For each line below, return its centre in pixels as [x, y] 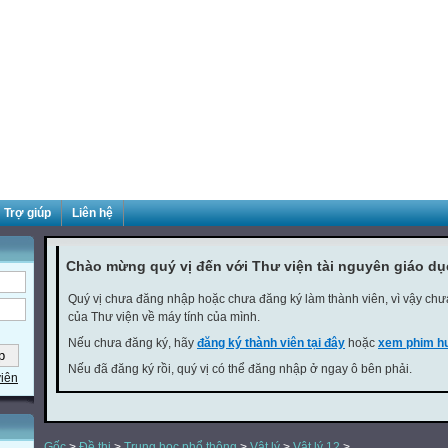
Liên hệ [92, 213]
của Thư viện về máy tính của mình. [164, 317]
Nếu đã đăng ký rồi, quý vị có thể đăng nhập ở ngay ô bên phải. [240, 369]
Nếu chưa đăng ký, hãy [132, 343]
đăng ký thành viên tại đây [271, 343]
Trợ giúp [27, 213]
